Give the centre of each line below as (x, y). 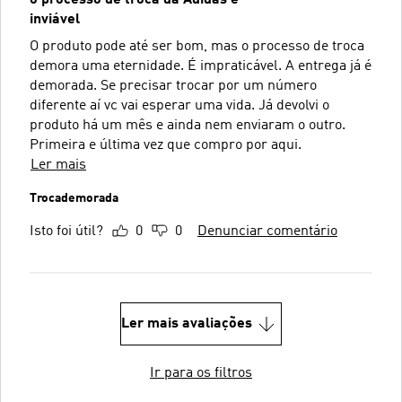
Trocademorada (74, 198)
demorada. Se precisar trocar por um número (173, 86)
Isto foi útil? (66, 231)
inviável (55, 19)
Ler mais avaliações (187, 323)
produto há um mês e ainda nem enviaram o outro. (188, 125)
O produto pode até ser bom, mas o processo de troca (197, 46)
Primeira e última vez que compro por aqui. (166, 145)
